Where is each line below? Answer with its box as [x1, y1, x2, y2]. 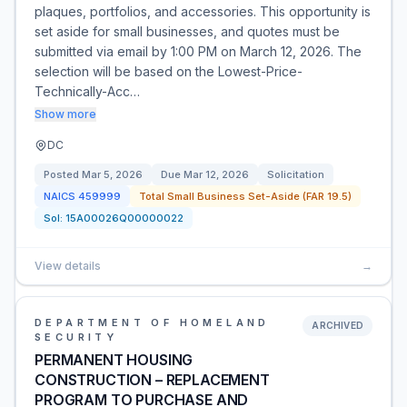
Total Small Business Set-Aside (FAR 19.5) [139, 190, 352, 203]
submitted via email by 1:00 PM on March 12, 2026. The [35, 44, 362, 59]
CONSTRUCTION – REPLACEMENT [35, 371, 270, 389]
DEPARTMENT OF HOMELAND [35, 316, 270, 329]
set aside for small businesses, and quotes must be [35, 24, 340, 39]
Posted [44, 168, 82, 181]
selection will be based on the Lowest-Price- [35, 64, 303, 79]
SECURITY [35, 331, 118, 343]
